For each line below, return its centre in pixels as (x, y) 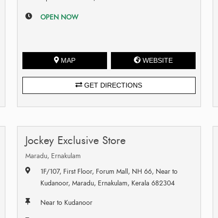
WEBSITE (158, 60)
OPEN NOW (59, 17)
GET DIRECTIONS (112, 85)
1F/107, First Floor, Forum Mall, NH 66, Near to (109, 171)
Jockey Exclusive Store (75, 140)
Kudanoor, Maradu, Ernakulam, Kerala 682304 (107, 183)
